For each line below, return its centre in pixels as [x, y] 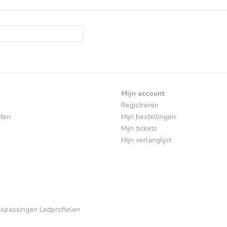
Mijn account [143, 94]
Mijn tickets [139, 129]
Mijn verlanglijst [146, 140]
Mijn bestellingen [148, 117]
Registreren [140, 105]
